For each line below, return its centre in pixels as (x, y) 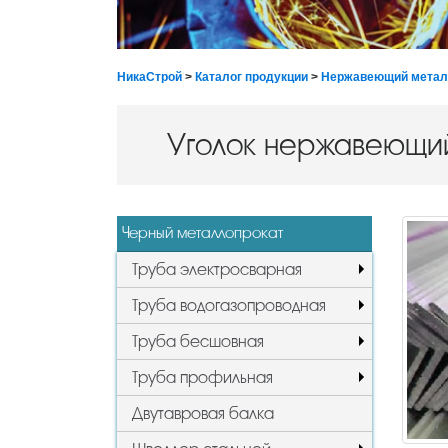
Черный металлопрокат (202, 232)
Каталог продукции (251, 76)
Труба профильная (202, 377)
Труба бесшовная (198, 341)
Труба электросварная (217, 269)
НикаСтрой (149, 76)
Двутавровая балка (203, 413)
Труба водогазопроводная (229, 305)
